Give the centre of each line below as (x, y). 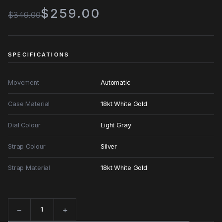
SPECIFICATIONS (39, 55)
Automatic (116, 82)
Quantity (22, 215)
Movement (24, 82)
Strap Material (29, 167)
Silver (109, 146)
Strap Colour (27, 146)
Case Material (29, 104)
